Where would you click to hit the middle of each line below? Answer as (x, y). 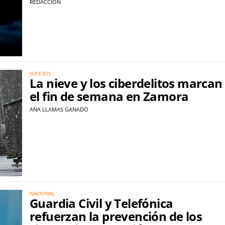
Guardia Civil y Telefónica (101, 203)
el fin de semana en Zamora (109, 96)
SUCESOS (40, 73)
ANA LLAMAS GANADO (59, 109)
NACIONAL (42, 194)
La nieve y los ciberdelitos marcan (126, 83)
